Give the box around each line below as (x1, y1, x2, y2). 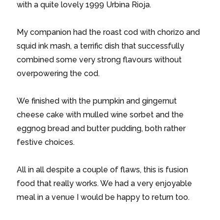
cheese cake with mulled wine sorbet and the (17, 110, 184, 119)
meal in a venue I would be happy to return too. (17, 192, 190, 202)
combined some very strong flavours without (17, 55, 182, 64)
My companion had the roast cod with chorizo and (17, 27, 200, 37)
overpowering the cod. (17, 68, 100, 78)
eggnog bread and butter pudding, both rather (17, 123, 186, 133)
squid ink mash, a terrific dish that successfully (17, 41, 185, 51)
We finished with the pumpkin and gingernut (17, 96, 177, 106)
